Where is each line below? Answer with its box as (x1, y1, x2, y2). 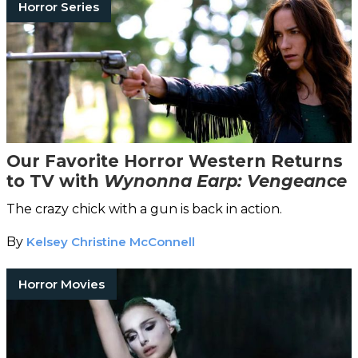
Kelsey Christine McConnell (26, 233, 195, 249)
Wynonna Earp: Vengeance (104, 170, 347, 191)
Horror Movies (18, 276, 105, 292)
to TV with (6, 170, 104, 191)
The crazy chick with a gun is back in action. (6, 201, 282, 217)
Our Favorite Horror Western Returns (6, 150, 343, 171)
